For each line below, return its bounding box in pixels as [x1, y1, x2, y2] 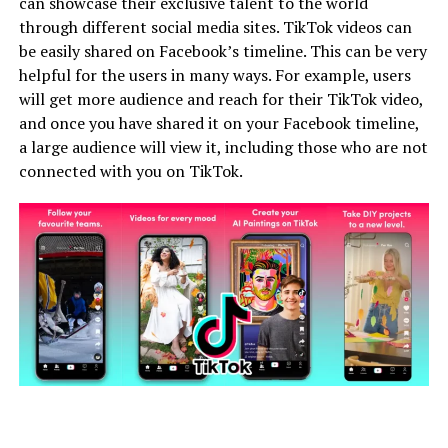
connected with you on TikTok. [18, 160, 246, 183]
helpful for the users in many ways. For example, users [18, 64, 411, 87]
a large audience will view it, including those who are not [18, 136, 428, 159]
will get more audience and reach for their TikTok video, [18, 88, 423, 111]
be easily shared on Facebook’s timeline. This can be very [18, 40, 427, 63]
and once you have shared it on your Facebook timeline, [18, 112, 419, 135]
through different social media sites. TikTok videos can [18, 16, 412, 39]
